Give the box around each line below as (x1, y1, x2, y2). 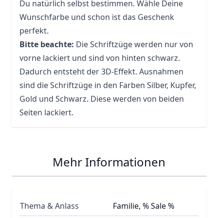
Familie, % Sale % (113, 200, 174, 211)
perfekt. (19, 25, 49, 36)
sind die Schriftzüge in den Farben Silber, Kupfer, (19, 79, 196, 91)
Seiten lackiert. (19, 107, 73, 118)
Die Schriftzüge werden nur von (74, 38, 193, 50)
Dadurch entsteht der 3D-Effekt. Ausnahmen (19, 66, 183, 77)
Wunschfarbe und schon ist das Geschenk (19, 11, 174, 22)
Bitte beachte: (19, 38, 74, 50)
